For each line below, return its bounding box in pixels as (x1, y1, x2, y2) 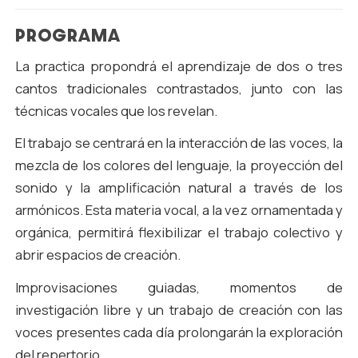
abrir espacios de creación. (15, 245, 181, 265)
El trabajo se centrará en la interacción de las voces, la (15, 133, 343, 153)
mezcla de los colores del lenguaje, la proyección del (15, 156, 343, 175)
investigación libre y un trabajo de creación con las (15, 300, 343, 320)
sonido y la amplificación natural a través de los (15, 178, 343, 197)
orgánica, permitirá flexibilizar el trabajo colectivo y (15, 223, 343, 242)
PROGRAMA (15, 26, 121, 43)
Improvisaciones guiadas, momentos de (15, 278, 343, 297)
